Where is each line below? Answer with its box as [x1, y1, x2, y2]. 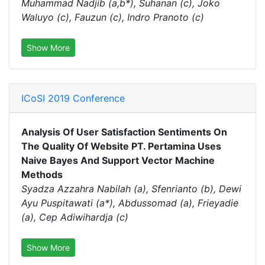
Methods [21, 169, 63, 180]
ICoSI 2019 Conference [21, 92, 125, 104]
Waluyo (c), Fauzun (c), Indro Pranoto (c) [21, 11, 204, 23]
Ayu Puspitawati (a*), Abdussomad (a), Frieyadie [21, 197, 238, 209]
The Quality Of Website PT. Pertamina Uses [21, 140, 221, 152]
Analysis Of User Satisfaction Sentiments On [21, 126, 227, 138]
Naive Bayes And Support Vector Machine [21, 154, 215, 166]
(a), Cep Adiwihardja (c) [21, 211, 128, 223]
